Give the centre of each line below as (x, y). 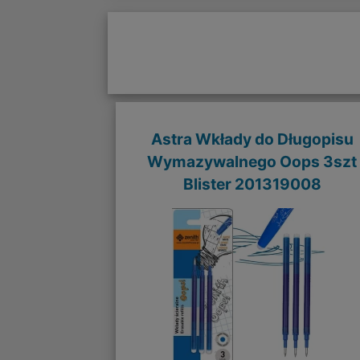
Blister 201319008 (252, 184)
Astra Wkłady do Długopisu (252, 139)
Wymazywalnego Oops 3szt (252, 161)
